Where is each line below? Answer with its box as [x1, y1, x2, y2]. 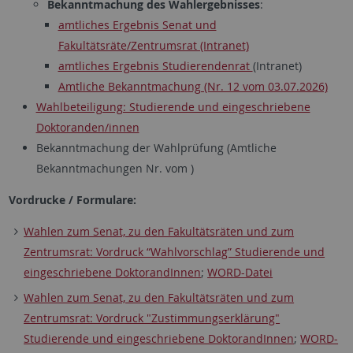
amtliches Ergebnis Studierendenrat [58, 58, 253, 74]
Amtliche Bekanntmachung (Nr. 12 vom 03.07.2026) [58, 79, 328, 95]
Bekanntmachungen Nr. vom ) [35, 161, 194, 176]
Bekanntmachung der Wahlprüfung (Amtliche [35, 140, 277, 156]
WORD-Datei [207, 265, 273, 281]
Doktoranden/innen [35, 120, 139, 136]
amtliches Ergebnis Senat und [58, 17, 217, 33]
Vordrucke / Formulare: [8, 192, 136, 208]
